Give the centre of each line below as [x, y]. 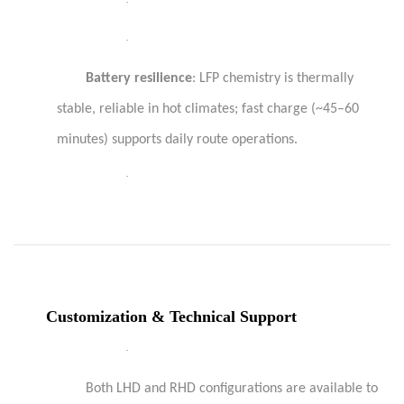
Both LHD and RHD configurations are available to [232, 389]
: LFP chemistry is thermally [273, 78]
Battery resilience [139, 78]
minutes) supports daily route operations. [177, 140]
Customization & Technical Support [171, 317]
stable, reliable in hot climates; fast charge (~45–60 [208, 109]
